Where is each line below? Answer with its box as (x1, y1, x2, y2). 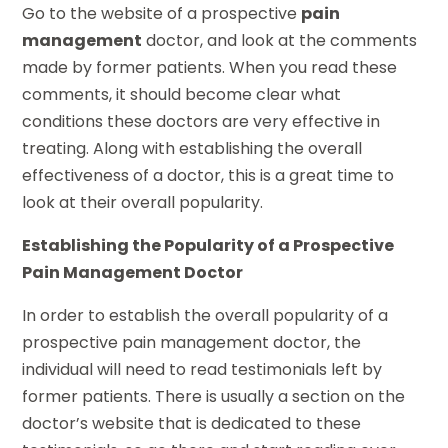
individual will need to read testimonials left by (22, 358, 383, 382)
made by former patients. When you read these (22, 56, 398, 80)
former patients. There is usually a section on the (22, 385, 406, 409)
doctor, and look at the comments (142, 29, 418, 53)
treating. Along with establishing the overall (22, 137, 363, 161)
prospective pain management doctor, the (22, 331, 362, 355)
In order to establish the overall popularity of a (22, 304, 389, 328)
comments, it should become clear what (22, 83, 342, 107)
